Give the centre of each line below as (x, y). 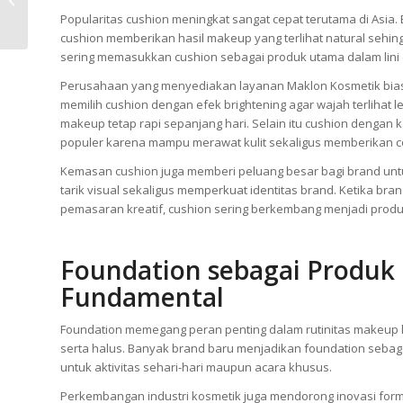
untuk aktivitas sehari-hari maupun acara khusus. (196, 367)
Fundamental (142, 296)
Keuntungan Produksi (91, 11)
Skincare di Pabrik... (85, 30)
